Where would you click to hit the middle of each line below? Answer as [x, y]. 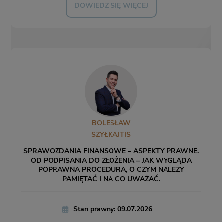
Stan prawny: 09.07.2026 [113, 209]
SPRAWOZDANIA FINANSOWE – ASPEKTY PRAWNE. [111, 151]
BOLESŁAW [111, 123]
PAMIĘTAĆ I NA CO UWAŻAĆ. [111, 179]
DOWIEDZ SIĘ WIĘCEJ [111, 6]
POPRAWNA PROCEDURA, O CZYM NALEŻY [111, 170]
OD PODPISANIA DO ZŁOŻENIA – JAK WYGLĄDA [111, 161]
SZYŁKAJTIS [111, 135]
